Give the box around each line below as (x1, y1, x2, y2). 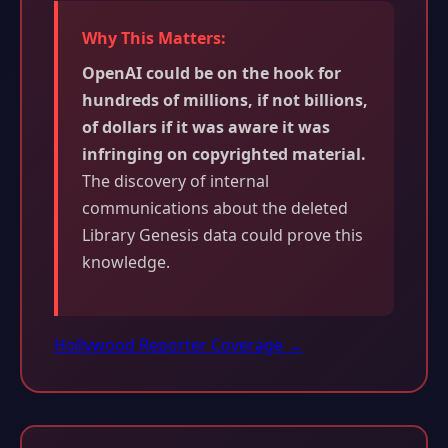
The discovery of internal (82, 169, 269, 192)
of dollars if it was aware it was (82, 115, 330, 138)
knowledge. (82, 250, 170, 273)
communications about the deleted (82, 196, 348, 219)
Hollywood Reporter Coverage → (54, 333, 303, 356)
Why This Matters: (82, 26, 226, 49)
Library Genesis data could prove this (82, 223, 363, 246)
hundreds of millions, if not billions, (82, 88, 368, 111)
